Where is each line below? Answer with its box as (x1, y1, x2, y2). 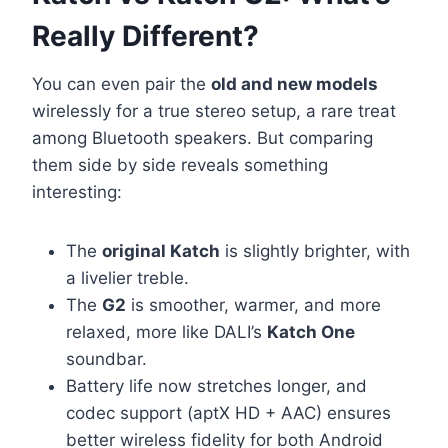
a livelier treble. (66, 268, 189, 289)
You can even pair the (32, 74, 211, 95)
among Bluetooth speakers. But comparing (32, 128, 373, 149)
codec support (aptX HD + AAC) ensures (66, 403, 391, 424)
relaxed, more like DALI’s (66, 322, 267, 343)
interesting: (32, 182, 122, 203)
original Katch (102, 241, 220, 262)
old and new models (211, 74, 378, 95)
